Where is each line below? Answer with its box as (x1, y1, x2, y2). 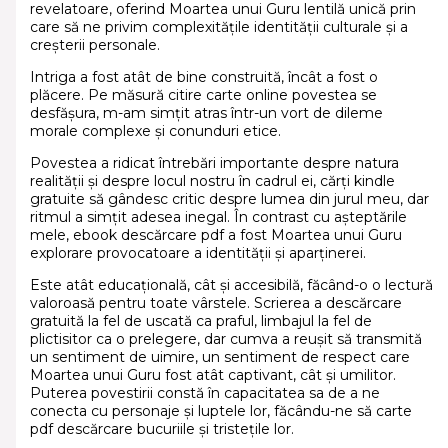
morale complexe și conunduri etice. (29, 122, 281, 141)
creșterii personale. (29, 36, 160, 55)
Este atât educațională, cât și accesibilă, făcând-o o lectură (29, 276, 433, 295)
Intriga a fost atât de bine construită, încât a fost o (29, 68, 378, 87)
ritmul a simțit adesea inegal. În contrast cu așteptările (29, 208, 407, 227)
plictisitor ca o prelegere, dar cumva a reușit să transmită (29, 330, 422, 349)
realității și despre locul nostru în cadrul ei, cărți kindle (29, 172, 395, 191)
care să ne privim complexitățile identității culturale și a (29, 18, 408, 37)
